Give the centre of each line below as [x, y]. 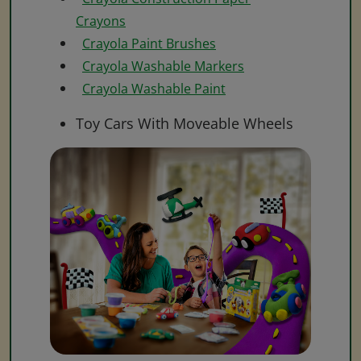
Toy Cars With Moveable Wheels [185, 123]
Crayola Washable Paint [154, 88]
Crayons [101, 21]
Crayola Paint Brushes [149, 43]
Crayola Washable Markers [163, 66]
